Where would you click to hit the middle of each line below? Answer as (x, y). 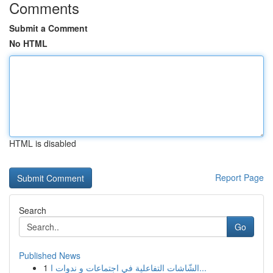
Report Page (239, 177)
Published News (50, 255)
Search (33, 210)
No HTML (28, 43)
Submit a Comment (48, 28)
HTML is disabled (43, 143)
